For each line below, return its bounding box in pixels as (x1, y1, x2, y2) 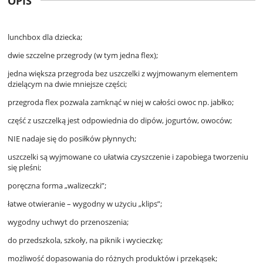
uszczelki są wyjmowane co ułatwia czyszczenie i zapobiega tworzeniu (8, 151, 248, 162)
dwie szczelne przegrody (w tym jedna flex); (8, 49, 158, 60)
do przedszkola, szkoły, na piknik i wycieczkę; (8, 234, 163, 245)
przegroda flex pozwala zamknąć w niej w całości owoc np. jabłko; (8, 96, 234, 107)
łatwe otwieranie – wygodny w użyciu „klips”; (8, 198, 162, 209)
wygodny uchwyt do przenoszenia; (8, 216, 129, 227)
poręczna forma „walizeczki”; (8, 180, 106, 191)
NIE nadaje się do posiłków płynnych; (8, 133, 136, 144)
